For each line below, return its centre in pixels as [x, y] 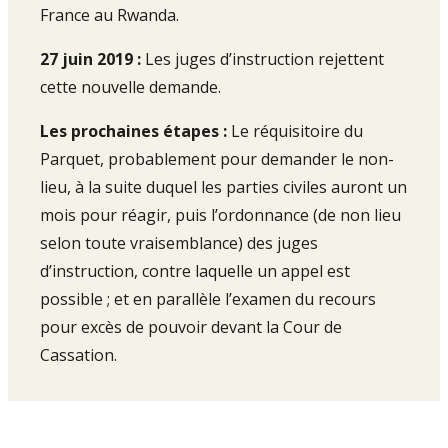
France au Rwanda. [109, 15]
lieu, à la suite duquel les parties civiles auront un [223, 187]
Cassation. [78, 355]
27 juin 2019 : [92, 59]
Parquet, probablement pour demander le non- [217, 159]
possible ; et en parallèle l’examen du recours [208, 299]
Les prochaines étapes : [135, 131]
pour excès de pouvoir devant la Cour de [191, 327]
